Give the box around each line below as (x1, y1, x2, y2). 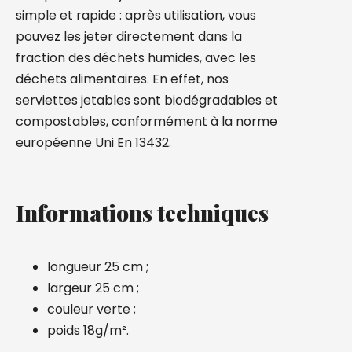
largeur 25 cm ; (47, 279, 139, 297)
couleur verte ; (47, 300, 136, 318)
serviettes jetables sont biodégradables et (16, 91, 278, 109)
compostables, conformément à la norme (16, 112, 277, 130)
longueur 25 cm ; (47, 258, 148, 276)
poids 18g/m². (47, 321, 129, 339)
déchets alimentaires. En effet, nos (16, 70, 229, 88)
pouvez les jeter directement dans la (16, 27, 242, 46)
